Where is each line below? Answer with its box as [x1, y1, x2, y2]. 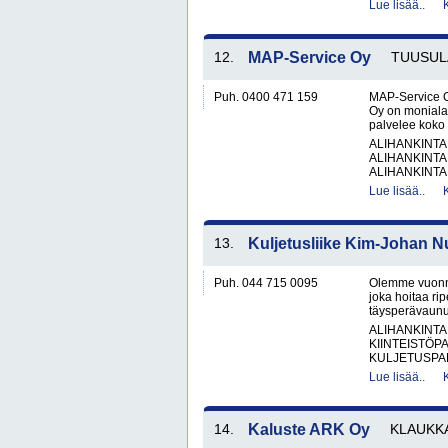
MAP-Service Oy [248, 49, 371, 66]
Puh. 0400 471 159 [214, 90, 318, 104]
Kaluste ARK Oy [248, 421, 370, 438]
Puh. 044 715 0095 [214, 276, 318, 290]
